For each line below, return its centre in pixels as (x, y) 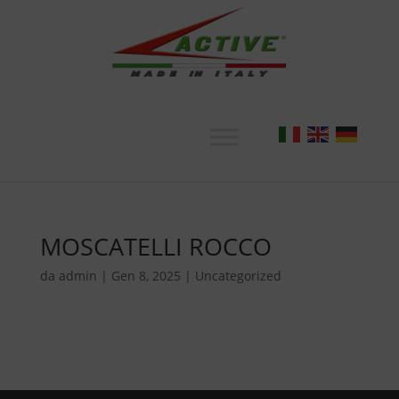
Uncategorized (238, 275)
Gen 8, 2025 (146, 275)
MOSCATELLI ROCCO (155, 246)
